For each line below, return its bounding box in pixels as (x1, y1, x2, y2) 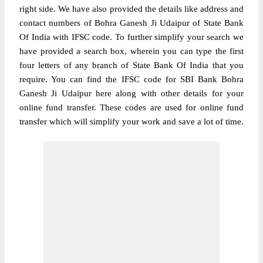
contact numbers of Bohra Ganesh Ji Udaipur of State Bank (19, 18, 244, 28)
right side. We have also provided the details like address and (19, 4, 244, 14)
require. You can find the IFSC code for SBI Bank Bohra (19, 75, 244, 84)
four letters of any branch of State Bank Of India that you (19, 60, 244, 70)
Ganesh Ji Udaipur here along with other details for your (19, 89, 244, 98)
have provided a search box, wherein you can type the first (19, 46, 244, 56)
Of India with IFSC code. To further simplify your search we (19, 32, 244, 42)
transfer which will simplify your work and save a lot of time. (19, 117, 244, 126)
